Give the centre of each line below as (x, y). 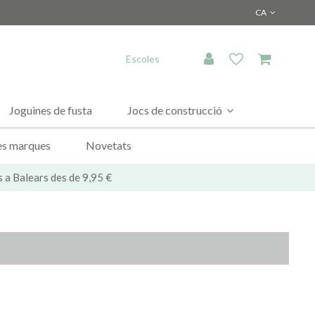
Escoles (142, 58)
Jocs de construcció (176, 110)
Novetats (109, 145)
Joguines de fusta (51, 110)
